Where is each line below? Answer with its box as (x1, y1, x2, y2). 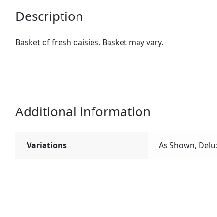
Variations (26, 139, 67, 151)
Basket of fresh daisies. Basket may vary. (15, 37, 164, 48)
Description (15, 7, 84, 25)
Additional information (15, 102, 151, 120)
